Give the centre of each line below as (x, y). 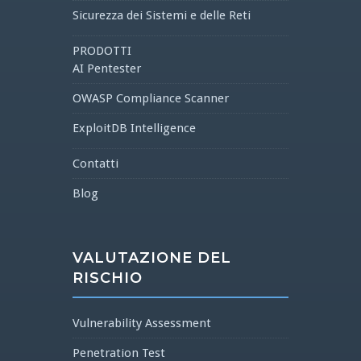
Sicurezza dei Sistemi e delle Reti (161, 15)
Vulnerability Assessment (141, 323)
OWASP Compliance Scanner (150, 98)
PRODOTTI (102, 51)
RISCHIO (107, 278)
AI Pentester (106, 68)
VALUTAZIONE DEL (151, 258)
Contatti (95, 164)
